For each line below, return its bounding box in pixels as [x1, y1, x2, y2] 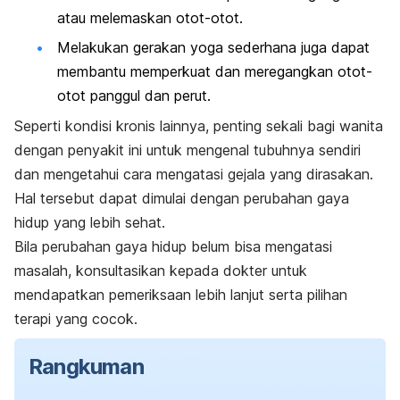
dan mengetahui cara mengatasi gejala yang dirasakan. [14, 164, 373, 183]
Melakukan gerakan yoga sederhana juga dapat [57, 38, 370, 57]
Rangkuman [29, 353, 144, 379]
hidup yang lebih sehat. [14, 212, 165, 231]
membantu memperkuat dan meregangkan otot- [57, 62, 372, 81]
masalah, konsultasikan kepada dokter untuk [14, 261, 307, 279]
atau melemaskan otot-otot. [57, 8, 243, 27]
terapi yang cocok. [14, 309, 137, 328]
